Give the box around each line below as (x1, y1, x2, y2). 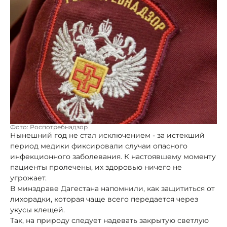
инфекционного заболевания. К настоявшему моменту (10, 152, 216, 161)
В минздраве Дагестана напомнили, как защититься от (10, 183, 215, 193)
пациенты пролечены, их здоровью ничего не (10, 162, 182, 172)
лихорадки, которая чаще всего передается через (10, 194, 198, 204)
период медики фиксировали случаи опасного (10, 141, 187, 150)
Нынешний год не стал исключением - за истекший (10, 130, 205, 140)
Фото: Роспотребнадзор (10, 123, 88, 131)
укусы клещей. (10, 205, 65, 214)
